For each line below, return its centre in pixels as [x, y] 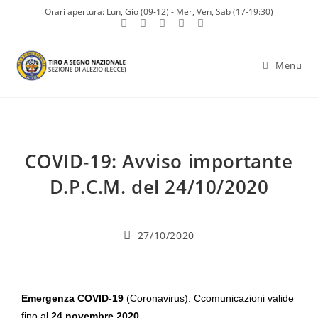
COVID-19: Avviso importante [159, 161]
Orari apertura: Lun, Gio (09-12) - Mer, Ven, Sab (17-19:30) [159, 12]
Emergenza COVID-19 [72, 298]
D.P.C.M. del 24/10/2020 [159, 187]
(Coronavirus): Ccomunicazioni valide [209, 298]
